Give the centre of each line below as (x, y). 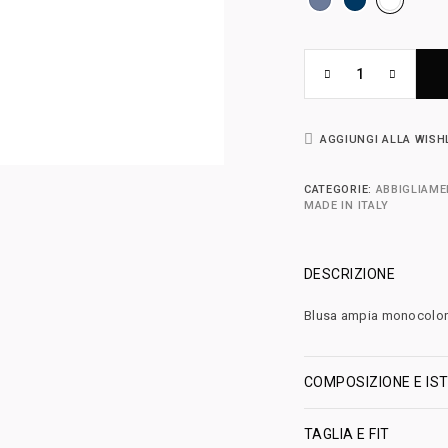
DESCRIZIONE (350, 274)
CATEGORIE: (340, 189)
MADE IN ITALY (346, 205)
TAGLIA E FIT (347, 434)
